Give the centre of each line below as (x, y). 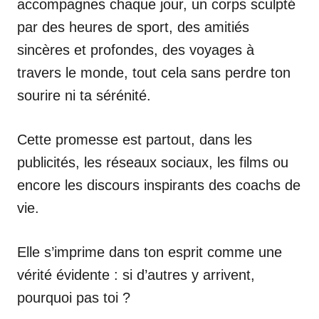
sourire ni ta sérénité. (84, 95)
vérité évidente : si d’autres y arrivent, (136, 274)
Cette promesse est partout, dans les (135, 139)
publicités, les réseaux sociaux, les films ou (153, 162)
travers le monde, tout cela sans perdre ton (154, 72)
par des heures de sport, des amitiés (133, 27)
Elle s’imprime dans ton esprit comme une (150, 252)
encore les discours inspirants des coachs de (159, 185)
